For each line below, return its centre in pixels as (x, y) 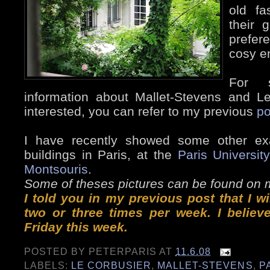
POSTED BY (57, 252)
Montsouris (56, 169)
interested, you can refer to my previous (140, 111)
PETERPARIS (123, 252)
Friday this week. (76, 227)
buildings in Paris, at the (101, 154)
